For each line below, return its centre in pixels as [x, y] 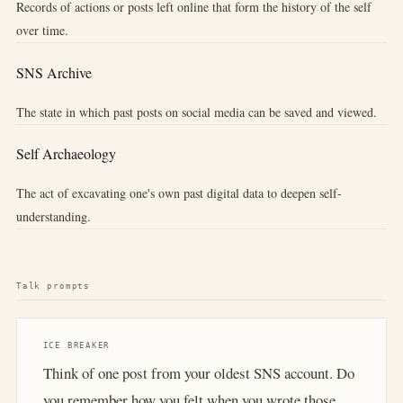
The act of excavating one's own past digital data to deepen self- [179, 193]
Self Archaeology [66, 153]
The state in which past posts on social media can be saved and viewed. [196, 112]
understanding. [53, 217]
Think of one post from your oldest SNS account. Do [198, 373]
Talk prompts [53, 286]
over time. [42, 31]
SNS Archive [54, 72]
